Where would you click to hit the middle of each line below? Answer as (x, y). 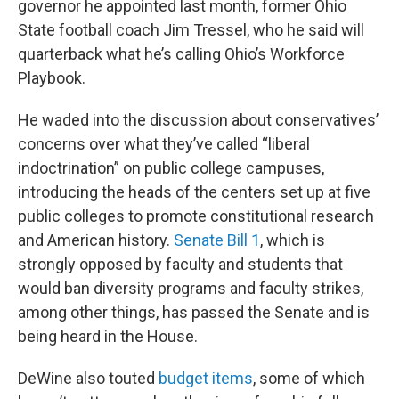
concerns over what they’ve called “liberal (164, 144)
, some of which (309, 379)
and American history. (96, 240)
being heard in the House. (108, 337)
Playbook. (52, 78)
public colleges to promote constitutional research (196, 216)
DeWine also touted (88, 379)
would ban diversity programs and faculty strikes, (191, 289)
